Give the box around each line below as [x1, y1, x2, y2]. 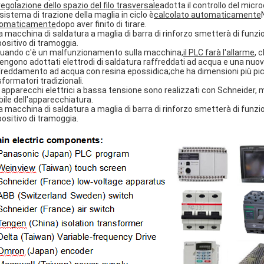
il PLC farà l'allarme [183, 48, 255, 57]
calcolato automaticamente [154, 10, 261, 19]
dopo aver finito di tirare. [56, 19, 147, 29]
